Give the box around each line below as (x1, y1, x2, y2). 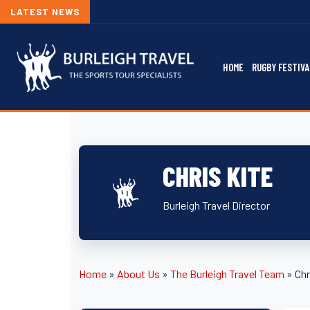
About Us (117, 267, 160, 280)
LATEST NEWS (10, 6, 80, 17)
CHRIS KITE (163, 159, 273, 192)
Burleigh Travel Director (163, 199, 270, 212)
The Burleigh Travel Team (170, 267, 284, 280)
